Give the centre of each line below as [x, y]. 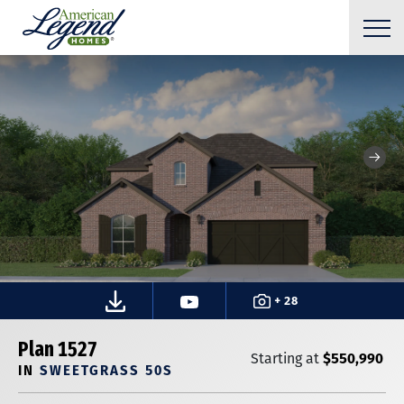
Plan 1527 [58, 349]
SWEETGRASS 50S [106, 369]
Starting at [287, 358]
